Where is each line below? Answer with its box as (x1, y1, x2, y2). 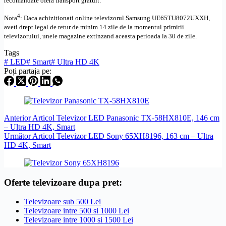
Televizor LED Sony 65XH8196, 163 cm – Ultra (56, 132, 213, 140)
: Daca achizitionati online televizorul (20, 14, 126, 22)
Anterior (4, 114, 32, 122)
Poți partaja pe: (4, 67, 51, 75)
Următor (4, 132, 32, 140)
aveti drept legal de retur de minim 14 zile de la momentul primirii (4, 23, 184, 31)
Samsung (126, 14, 150, 22)
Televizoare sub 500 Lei (24, 197, 101, 206)
